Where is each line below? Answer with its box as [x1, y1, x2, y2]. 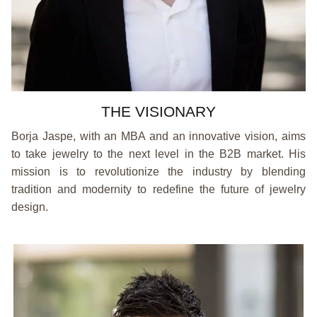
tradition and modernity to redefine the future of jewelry [11, 183, 306, 196]
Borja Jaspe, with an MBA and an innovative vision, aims [11, 130, 306, 143]
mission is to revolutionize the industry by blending [11, 166, 306, 178]
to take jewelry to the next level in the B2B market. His [11, 148, 306, 161]
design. [11, 201, 48, 214]
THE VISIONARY [101, 103, 216, 120]
